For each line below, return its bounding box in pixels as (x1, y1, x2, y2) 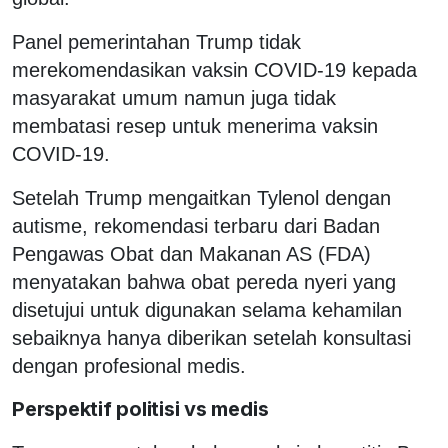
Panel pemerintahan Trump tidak (12, 30, 301, 53)
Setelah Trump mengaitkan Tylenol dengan (12, 186, 391, 209)
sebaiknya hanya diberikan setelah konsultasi (12, 326, 411, 349)
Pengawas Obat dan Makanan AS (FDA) (12, 242, 371, 265)
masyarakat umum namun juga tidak (12, 86, 336, 109)
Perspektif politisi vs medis (12, 396, 269, 421)
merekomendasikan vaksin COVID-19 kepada (12, 58, 417, 81)
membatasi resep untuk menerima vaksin (12, 114, 378, 137)
